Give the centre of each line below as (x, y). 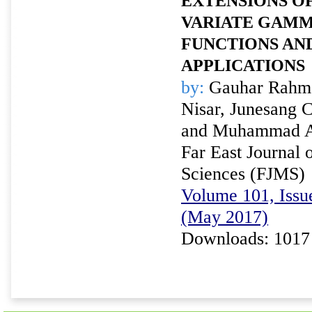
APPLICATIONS (243, 65)
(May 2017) (225, 217)
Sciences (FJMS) (243, 174)
